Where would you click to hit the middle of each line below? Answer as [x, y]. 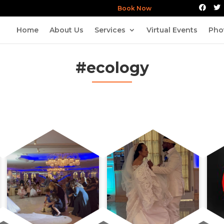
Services [110, 30]
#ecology [112, 68]
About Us [66, 30]
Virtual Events [172, 30]
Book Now [144, 8]
